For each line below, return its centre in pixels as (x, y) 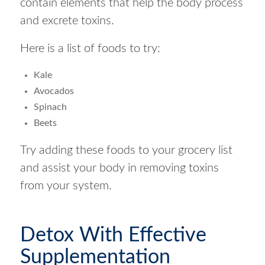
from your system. (66, 185)
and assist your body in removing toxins (119, 168)
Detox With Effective (113, 235)
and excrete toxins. (67, 20)
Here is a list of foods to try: (90, 48)
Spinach (50, 107)
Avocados (54, 91)
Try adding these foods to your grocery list (126, 150)
